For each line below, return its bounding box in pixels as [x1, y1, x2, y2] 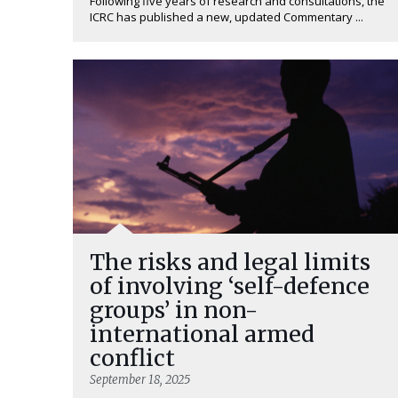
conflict [90, 344, 175, 372]
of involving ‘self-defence [90, 272, 370, 300]
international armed [90, 320, 314, 348]
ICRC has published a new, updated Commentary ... [90, 9, 363, 25]
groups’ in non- [90, 296, 258, 324]
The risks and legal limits [90, 248, 370, 276]
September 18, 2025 [90, 372, 190, 387]
